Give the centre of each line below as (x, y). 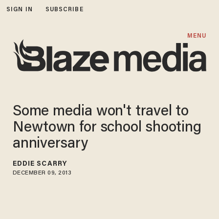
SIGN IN (20, 10)
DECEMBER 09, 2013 (42, 173)
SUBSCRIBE (64, 10)
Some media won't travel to (101, 112)
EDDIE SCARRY (40, 164)
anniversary (50, 144)
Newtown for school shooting (107, 128)
